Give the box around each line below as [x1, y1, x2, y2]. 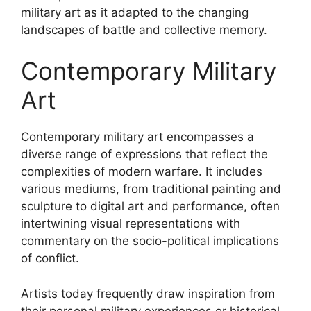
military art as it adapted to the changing [21, 5, 249, 19]
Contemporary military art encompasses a [21, 130, 254, 144]
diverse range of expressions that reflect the [21, 147, 268, 161]
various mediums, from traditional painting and [21, 182, 281, 196]
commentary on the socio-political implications [21, 234, 279, 248]
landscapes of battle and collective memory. [21, 22, 267, 37]
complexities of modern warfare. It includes [21, 165, 262, 178]
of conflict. [21, 251, 79, 265]
